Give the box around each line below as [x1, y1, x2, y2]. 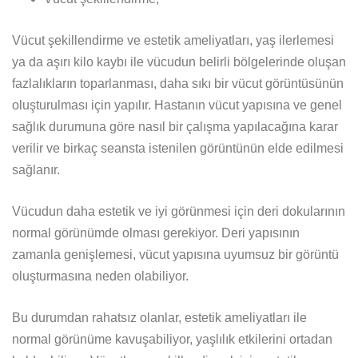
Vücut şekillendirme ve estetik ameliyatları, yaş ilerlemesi [12, 33, 334, 47]
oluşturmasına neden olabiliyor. [12, 268, 189, 283]
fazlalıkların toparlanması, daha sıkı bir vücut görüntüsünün [12, 76, 344, 90]
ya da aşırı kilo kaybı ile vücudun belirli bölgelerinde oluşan [12, 54, 346, 69]
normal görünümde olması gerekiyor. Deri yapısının [12, 225, 300, 240]
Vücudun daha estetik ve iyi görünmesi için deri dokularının [12, 204, 345, 218]
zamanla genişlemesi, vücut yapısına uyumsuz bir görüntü [12, 247, 339, 261]
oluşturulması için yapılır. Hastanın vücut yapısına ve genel [12, 97, 342, 112]
